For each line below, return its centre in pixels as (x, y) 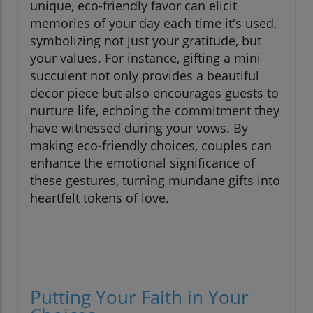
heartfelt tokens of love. (100, 198)
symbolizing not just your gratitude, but (146, 41)
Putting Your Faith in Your (139, 297)
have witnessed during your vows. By (139, 128)
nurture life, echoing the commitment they (155, 111)
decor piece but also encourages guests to (154, 93)
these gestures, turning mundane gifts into (155, 181)
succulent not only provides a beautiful (145, 76)
